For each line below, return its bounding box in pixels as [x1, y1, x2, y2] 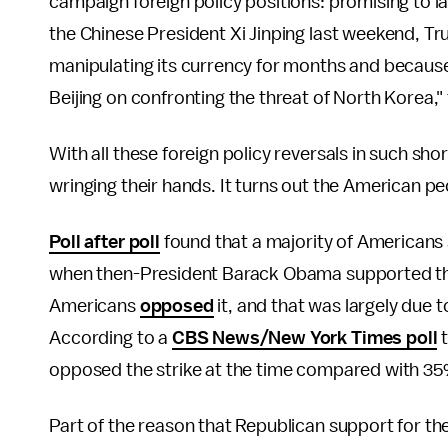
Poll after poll [49, 232, 160, 252]
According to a [49, 328, 172, 348]
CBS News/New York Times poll [171, 328, 438, 348]
